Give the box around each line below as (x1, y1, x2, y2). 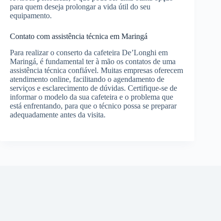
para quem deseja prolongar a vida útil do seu (10, 2, 150, 11)
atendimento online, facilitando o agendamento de (10, 74, 164, 83)
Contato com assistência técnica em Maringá (10, 32, 147, 41)
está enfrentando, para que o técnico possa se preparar (10, 101, 177, 110)
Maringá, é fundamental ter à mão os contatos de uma (10, 57, 176, 66)
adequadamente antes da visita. (10, 110, 106, 119)
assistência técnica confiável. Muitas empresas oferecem (10, 66, 183, 74)
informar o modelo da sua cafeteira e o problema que (10, 92, 173, 101)
